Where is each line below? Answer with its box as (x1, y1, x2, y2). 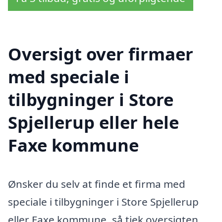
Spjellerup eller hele (8, 111, 179, 134)
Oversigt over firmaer (8, 42, 193, 66)
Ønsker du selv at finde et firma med (8, 177, 185, 191)
